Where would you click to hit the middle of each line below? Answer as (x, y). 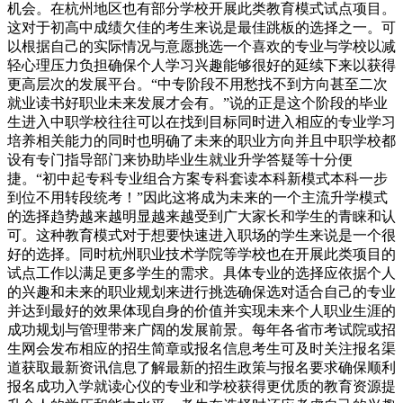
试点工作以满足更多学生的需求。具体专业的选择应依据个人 (201, 273)
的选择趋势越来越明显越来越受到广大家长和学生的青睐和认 (201, 216)
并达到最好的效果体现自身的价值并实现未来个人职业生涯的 (201, 310)
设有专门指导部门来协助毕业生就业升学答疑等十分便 (180, 159)
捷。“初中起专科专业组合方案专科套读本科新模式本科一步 (197, 178)
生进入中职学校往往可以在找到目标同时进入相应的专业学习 (201, 121)
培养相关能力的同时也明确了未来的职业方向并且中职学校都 (201, 140)
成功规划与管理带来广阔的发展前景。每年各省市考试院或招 (201, 329)
